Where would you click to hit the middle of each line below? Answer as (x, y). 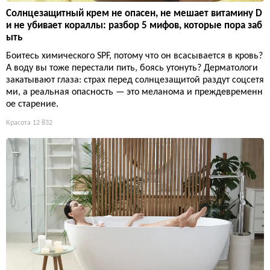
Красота (18, 123)
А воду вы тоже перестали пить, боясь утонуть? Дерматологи (132, 68)
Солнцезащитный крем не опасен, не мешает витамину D (134, 13)
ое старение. (32, 104)
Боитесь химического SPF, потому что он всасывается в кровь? (134, 56)
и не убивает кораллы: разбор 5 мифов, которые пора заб (134, 25)
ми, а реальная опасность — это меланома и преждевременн (134, 92)
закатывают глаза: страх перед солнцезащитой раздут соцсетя (135, 80)
